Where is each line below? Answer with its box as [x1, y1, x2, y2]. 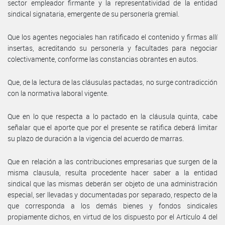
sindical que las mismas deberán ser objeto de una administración [8, 178, 217, 188]
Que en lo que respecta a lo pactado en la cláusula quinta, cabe [8, 111, 217, 121]
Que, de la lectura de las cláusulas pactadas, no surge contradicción [8, 77, 217, 87]
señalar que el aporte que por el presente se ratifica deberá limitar [8, 122, 217, 132]
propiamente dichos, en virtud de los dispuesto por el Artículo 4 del [8, 211, 217, 221]
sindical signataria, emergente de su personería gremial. [8, 9, 179, 19]
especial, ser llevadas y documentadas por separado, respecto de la [8, 189, 217, 199]
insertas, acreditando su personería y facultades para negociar [8, 43, 217, 53]
